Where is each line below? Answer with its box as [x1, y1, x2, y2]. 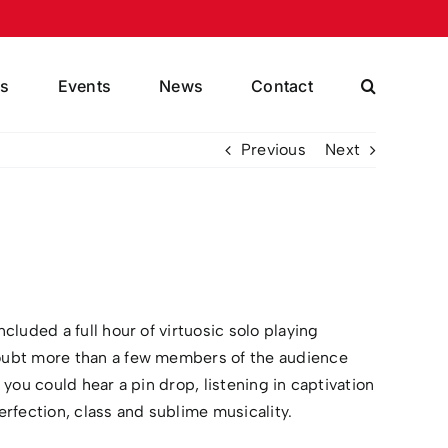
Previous [240, 140, 306, 159]
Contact [251, 75, 313, 96]
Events [57, 75, 112, 96]
